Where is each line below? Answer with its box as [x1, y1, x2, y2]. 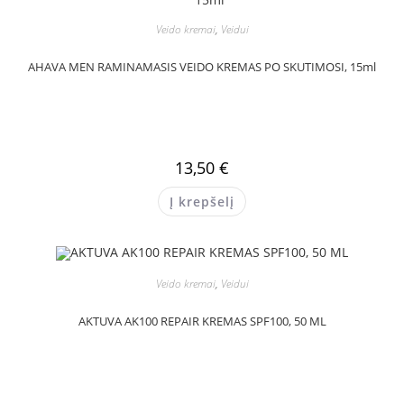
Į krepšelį [170, 193, 234, 211]
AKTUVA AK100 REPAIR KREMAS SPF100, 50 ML [78, 313, 326, 329]
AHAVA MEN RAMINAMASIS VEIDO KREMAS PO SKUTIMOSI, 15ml [28, 59, 376, 76]
